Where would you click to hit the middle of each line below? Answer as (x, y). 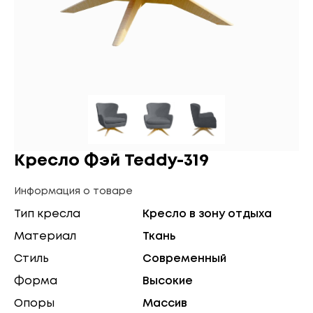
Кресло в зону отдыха (207, 214)
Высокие (168, 281)
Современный (184, 259)
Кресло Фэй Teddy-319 (111, 161)
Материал (45, 236)
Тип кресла (47, 214)
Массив (165, 304)
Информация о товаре (73, 191)
